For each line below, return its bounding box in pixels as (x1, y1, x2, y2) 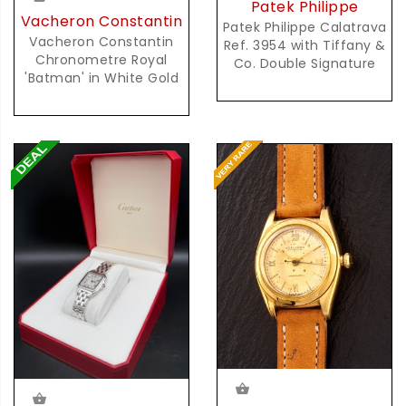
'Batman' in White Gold (24, 69, 179, 88)
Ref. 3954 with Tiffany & (223, 36, 386, 55)
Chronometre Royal (35, 51, 168, 70)
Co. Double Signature (233, 54, 376, 73)
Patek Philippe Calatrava (222, 18, 387, 37)
